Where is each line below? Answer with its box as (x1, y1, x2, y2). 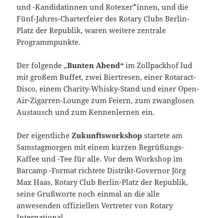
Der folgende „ (17, 60, 68, 70)
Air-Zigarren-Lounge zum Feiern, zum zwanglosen (17, 95, 195, 105)
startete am (142, 130, 183, 140)
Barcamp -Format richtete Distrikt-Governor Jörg (17, 165, 186, 175)
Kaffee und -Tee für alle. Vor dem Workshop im (17, 153, 183, 163)
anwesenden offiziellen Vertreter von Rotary (17, 200, 173, 210)
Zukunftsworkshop (72, 130, 143, 140)
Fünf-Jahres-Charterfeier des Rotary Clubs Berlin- (17, 13, 190, 23)
